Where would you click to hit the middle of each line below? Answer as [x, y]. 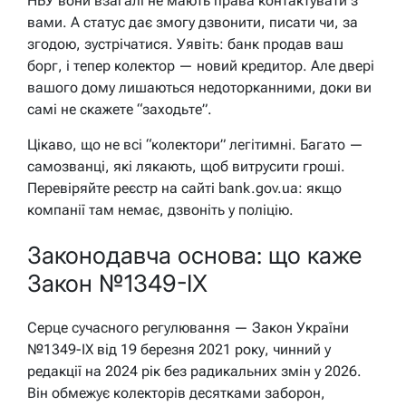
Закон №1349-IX [117, 284]
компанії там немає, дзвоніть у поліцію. [160, 210]
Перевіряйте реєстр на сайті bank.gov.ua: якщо [184, 188]
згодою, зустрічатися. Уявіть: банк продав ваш [185, 44]
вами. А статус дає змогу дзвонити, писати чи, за [193, 23]
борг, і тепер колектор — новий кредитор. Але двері [201, 66]
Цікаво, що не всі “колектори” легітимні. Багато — [195, 145]
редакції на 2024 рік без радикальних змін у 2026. [194, 371]
